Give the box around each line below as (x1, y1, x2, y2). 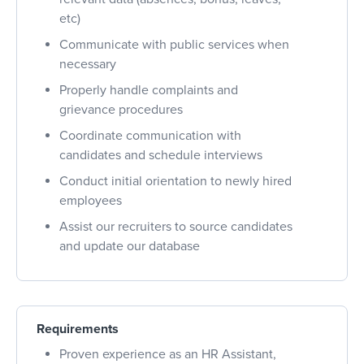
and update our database (59, 237, 200, 254)
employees (59, 192, 122, 209)
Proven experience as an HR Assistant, (59, 345, 276, 362)
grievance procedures (59, 101, 183, 118)
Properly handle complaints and (59, 81, 238, 98)
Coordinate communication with (59, 127, 241, 144)
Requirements (37, 320, 119, 337)
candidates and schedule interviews (59, 146, 262, 163)
